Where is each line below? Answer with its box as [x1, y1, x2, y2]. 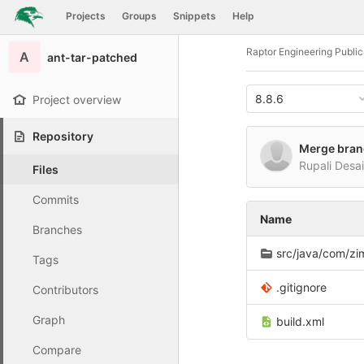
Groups [121, 10, 157, 22]
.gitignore [276, 280, 327, 294]
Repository [32, 129, 93, 143]
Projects [65, 10, 106, 22]
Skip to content [12, 17, 93, 32]
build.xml [276, 314, 324, 328]
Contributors [32, 283, 98, 297]
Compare [32, 343, 81, 357]
